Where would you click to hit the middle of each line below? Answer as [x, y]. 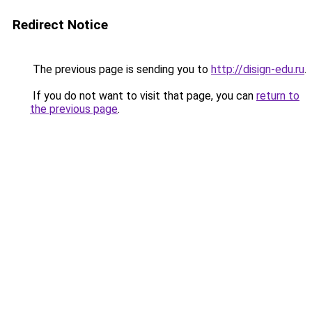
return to [278, 96]
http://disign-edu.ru [258, 69]
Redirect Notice [60, 25]
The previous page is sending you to [120, 69]
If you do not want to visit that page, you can [143, 96]
